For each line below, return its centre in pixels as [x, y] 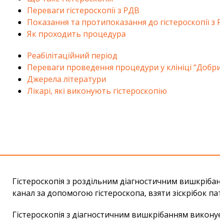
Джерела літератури [67, 79]
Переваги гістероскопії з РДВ [83, 11]
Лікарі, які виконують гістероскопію [97, 91]
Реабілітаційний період [72, 56]
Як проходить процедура [76, 34]
